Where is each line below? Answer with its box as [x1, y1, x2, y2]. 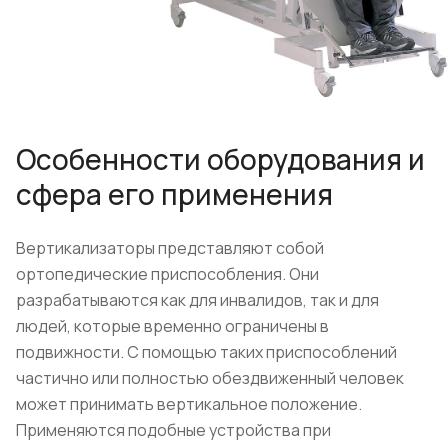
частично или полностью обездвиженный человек [16, 367, 404, 390]
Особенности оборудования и [16, 140, 425, 178]
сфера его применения [16, 175, 333, 213]
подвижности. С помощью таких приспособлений [16, 341, 397, 364]
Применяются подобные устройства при [16, 419, 331, 442]
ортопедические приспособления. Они [16, 263, 319, 286]
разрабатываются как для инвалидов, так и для [16, 289, 379, 312]
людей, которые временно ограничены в [16, 315, 329, 338]
